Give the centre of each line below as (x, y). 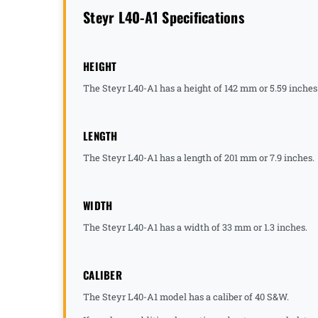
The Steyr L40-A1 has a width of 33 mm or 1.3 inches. (195, 227)
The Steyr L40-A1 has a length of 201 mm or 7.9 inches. (200, 157)
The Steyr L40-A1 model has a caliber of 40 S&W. (186, 296)
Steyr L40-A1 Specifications (164, 17)
